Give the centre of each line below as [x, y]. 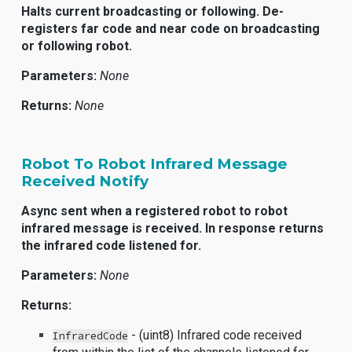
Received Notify [85, 181]
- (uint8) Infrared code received [215, 335]
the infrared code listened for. [112, 246]
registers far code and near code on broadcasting [171, 29]
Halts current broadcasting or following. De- [153, 11]
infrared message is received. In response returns [173, 228]
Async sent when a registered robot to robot [155, 211]
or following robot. [77, 46]
